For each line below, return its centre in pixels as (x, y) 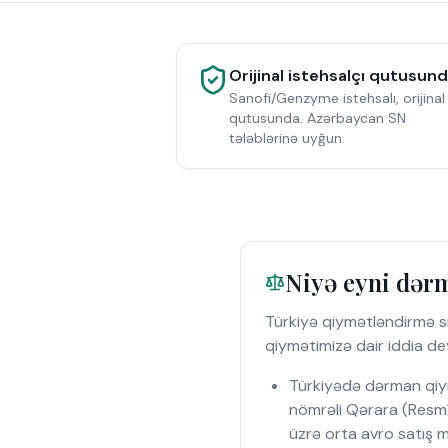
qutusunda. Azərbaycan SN (317, 118)
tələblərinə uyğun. (287, 138)
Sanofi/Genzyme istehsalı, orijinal (337, 98)
